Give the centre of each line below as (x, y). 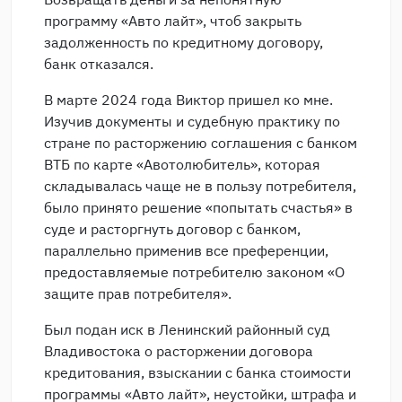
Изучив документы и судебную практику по (192, 121)
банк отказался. (99, 64)
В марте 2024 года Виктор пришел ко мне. (188, 100)
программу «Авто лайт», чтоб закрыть (173, 21)
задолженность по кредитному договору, (184, 42)
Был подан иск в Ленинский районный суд (187, 329)
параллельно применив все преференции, (186, 250)
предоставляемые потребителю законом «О (194, 272)
